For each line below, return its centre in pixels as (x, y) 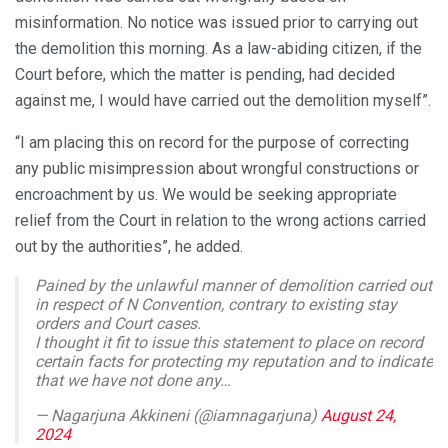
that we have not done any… (133, 381)
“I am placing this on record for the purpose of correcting (212, 143)
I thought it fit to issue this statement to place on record (229, 343)
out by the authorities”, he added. (129, 247)
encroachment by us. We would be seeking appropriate (206, 195)
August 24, (358, 416)
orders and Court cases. (118, 324)
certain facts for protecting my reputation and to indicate (234, 362)
